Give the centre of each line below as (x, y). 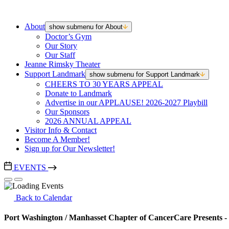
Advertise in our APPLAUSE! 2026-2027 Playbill (126, 102)
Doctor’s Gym (68, 37)
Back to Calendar (43, 198)
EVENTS (30, 167)
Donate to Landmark (78, 93)
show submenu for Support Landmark (145, 74)
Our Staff (60, 55)
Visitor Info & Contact (61, 130)
